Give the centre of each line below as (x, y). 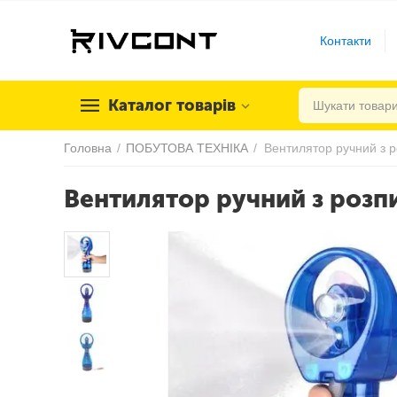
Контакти (346, 40)
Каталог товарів (172, 105)
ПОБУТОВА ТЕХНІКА (187, 148)
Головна (88, 148)
